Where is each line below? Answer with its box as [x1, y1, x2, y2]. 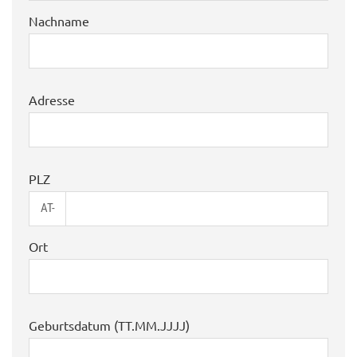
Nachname [29, 12, 89, 29]
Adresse [29, 91, 75, 108]
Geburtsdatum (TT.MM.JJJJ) [29, 316, 190, 333]
